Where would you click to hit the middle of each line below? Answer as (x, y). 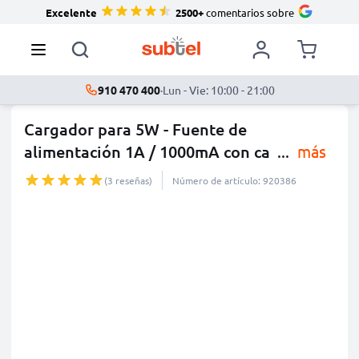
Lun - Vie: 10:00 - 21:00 (218, 90)
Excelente (71, 12)
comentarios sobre (249, 12)
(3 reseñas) (128, 180)
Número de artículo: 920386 (234, 180)
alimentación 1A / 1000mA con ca (147, 151)
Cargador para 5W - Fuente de (135, 129)
